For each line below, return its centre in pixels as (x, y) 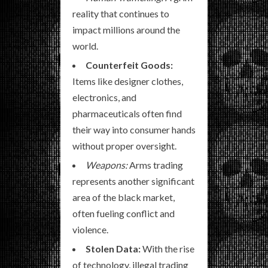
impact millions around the (126, 30)
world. (85, 46)
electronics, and (104, 97)
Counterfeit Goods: (129, 65)
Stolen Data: (113, 249)
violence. (90, 229)
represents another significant (133, 181)
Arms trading (155, 165)
